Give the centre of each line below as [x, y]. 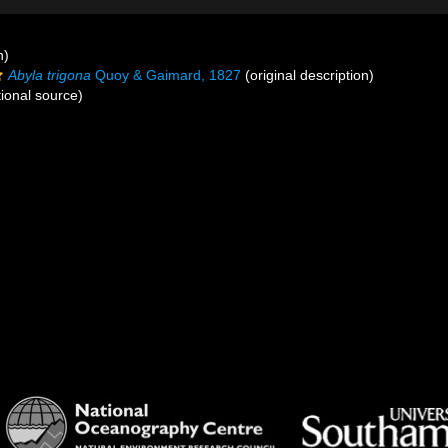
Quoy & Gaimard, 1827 [166, 75]
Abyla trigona [49, 75]
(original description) [307, 75]
